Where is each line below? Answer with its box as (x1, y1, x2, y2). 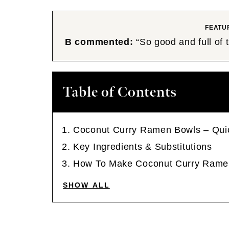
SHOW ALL (63, 181, 110, 189)
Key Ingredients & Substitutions (73, 142, 212, 152)
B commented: (65, 37, 133, 47)
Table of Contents (63, 84, 177, 101)
